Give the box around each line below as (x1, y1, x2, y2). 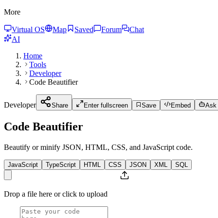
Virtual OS (12, 25, 45, 34)
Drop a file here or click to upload (4, 189, 108, 198)
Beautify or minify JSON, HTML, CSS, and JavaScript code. (4, 143, 193, 151)
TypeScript (46, 161, 76, 168)
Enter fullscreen (84, 102, 128, 109)
